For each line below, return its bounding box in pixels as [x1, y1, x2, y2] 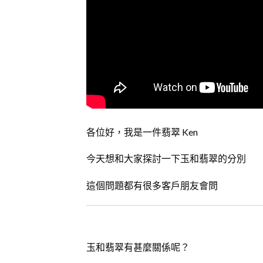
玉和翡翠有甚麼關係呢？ [86, 241, 190, 252]
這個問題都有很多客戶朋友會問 [86, 180, 218, 191]
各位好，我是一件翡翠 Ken [86, 126, 198, 137]
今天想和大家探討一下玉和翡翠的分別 [86, 153, 246, 164]
